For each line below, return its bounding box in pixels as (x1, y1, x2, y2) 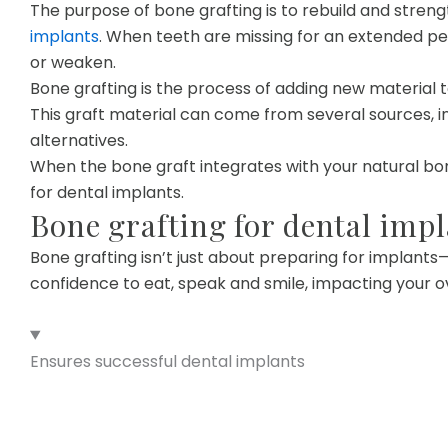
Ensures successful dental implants (30, 349, 305, 373)
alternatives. (30, 128, 128, 152)
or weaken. (30, 50, 116, 74)
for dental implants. (30, 180, 184, 204)
